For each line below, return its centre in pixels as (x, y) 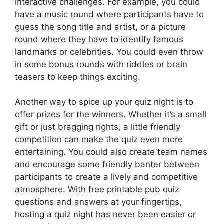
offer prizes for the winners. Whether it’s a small (111, 114)
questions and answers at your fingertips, (98, 202)
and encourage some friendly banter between (107, 164)
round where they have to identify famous (99, 39)
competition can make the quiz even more (99, 139)
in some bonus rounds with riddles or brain (101, 64)
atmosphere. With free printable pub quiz (97, 189)
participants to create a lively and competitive (106, 177)
